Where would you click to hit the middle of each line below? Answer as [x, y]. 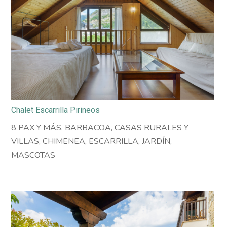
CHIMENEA [64, 142]
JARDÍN [156, 142]
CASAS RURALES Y [152, 128]
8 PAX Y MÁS [36, 128]
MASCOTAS [33, 155]
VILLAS [25, 142]
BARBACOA [88, 128]
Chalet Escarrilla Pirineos [56, 110]
